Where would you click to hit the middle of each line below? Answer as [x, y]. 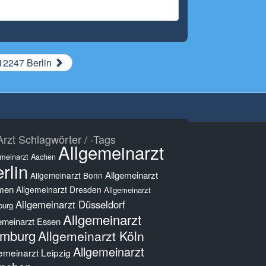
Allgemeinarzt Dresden [59, 189]
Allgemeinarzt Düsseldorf [70, 204]
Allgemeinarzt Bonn [66, 175]
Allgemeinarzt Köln [91, 236]
